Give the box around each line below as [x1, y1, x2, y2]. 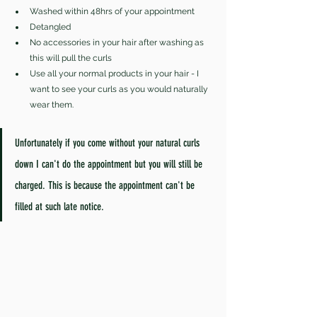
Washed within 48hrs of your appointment [30, 6, 197, 16]
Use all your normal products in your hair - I [30, 68, 201, 79]
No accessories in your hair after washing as [30, 37, 206, 47]
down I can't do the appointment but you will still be [15, 157, 205, 171]
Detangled [30, 21, 73, 32]
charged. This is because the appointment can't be [15, 178, 197, 192]
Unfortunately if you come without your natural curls [15, 136, 202, 149]
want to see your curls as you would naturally [30, 83, 210, 94]
